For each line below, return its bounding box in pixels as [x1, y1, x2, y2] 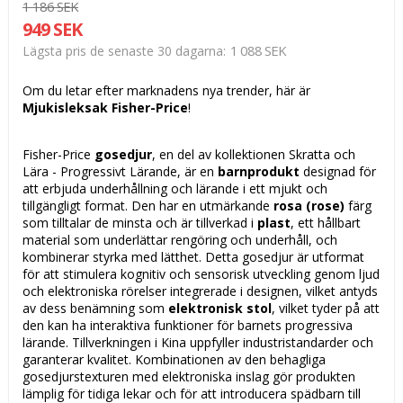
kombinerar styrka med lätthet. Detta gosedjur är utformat [22, 247, 364, 265]
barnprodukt [218, 162, 300, 180]
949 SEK [22, 16, 82, 41]
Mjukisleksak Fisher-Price [22, 98, 188, 116]
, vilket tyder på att [272, 299, 380, 317]
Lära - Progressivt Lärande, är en [22, 162, 218, 180]
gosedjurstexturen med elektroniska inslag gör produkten [22, 367, 355, 385]
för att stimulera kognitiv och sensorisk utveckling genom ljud [22, 264, 380, 282]
